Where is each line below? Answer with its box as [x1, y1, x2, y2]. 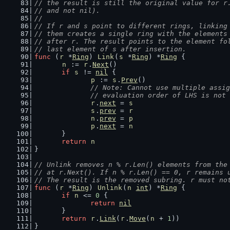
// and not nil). [34, 7, 100, 14]
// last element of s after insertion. [34, 45, 186, 53]
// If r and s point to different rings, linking [34, 22, 227, 30]
